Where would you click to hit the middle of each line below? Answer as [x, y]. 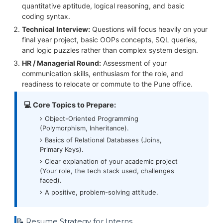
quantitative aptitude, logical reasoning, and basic [103, 5]
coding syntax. [46, 16]
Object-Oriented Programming [92, 118]
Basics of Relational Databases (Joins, [104, 140]
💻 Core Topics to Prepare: [70, 105]
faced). [51, 180]
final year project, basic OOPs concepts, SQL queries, [109, 39]
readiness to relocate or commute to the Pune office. [107, 84]
